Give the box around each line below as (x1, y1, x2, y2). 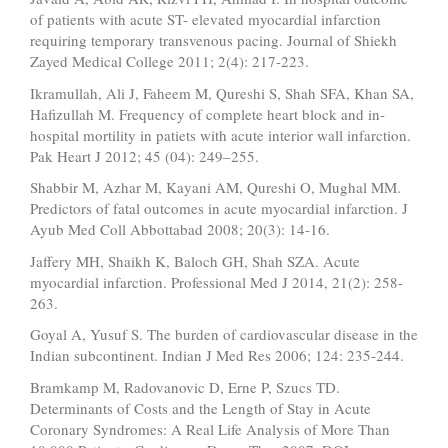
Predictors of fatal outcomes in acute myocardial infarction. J (30, 198, 408, 219)
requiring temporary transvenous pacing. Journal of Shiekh (30, 30, 397, 51)
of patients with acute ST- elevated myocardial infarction (30, 9, 381, 30)
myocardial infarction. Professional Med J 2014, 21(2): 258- (30, 271, 403, 292)
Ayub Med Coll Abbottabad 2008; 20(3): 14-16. (30, 219, 330, 240)
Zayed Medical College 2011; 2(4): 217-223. (30, 51, 309, 72)
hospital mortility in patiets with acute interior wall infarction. (30, 124, 411, 145)
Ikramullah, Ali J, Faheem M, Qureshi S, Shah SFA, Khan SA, (30, 82, 414, 103)
